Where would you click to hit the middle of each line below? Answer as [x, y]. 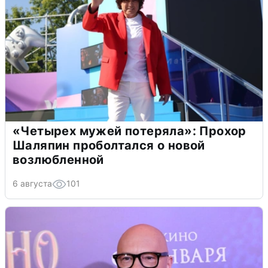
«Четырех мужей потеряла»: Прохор [130, 131]
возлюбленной [58, 159]
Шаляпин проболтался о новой [109, 145]
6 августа [32, 183]
